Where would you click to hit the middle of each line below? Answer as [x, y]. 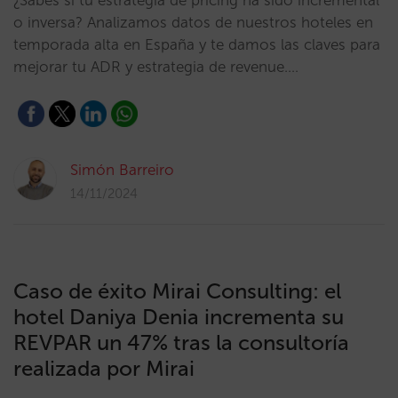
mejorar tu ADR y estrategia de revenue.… [156, 67]
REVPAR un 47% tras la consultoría [181, 342]
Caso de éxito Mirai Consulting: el [177, 291]
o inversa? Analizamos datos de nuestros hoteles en [193, 22]
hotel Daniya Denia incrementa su [179, 317]
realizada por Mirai [104, 368]
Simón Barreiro [122, 170]
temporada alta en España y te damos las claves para [197, 44]
